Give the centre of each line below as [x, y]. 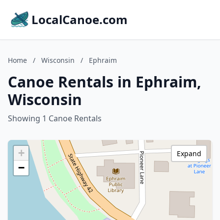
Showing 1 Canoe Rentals [55, 118]
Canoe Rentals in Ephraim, [105, 82]
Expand [189, 153]
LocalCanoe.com [80, 19]
